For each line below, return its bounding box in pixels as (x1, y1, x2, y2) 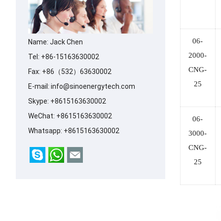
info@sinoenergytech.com (51, 82, 135, 90)
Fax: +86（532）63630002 (28, 67, 111, 75)
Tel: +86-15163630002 (28, 52, 99, 61)
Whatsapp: (28, 126, 64, 135)
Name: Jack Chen (28, 37, 83, 46)
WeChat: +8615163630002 (28, 111, 112, 120)
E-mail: (28, 82, 51, 90)
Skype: (28, 97, 50, 105)
